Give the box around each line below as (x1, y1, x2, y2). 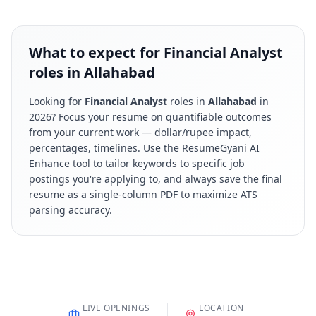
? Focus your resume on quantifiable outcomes (51, 110, 272, 123)
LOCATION (198, 302, 244, 314)
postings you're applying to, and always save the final (29, 172, 282, 186)
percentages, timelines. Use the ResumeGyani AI (29, 141, 260, 154)
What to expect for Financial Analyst (29, 43, 283, 62)
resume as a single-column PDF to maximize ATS (29, 188, 257, 201)
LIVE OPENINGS (83, 302, 150, 314)
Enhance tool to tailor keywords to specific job (29, 157, 245, 170)
